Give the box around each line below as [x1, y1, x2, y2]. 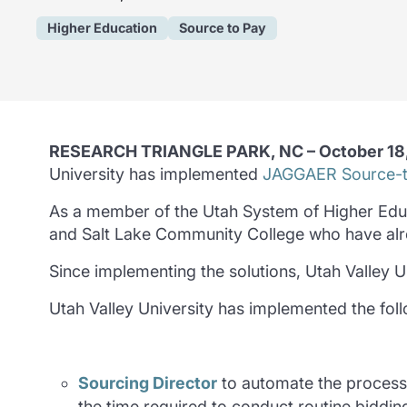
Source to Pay [179, 20, 267, 36]
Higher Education [47, 20, 158, 36]
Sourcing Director [77, 373, 217, 393]
